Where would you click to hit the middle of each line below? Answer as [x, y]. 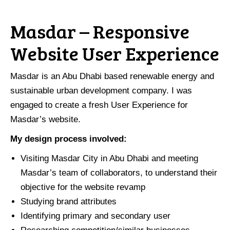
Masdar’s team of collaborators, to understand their [119, 173]
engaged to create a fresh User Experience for [99, 105]
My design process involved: [69, 139]
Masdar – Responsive [100, 31]
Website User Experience [115, 53]
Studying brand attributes [69, 202]
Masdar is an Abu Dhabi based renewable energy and [112, 76]
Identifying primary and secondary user [95, 216]
